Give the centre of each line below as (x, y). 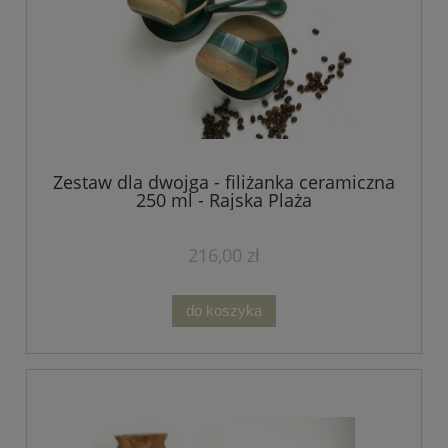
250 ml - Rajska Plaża (224, 199)
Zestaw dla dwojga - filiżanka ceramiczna (224, 181)
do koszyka (224, 310)
